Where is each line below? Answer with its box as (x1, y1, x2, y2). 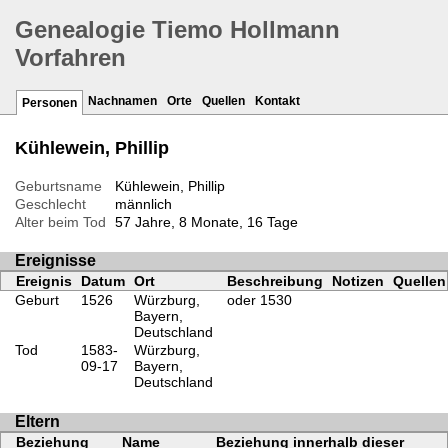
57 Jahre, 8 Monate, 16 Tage (114, 214, 298, 231)
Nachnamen (88, 94, 157, 109)
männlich (114, 196, 172, 213)
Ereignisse (15, 252, 96, 270)
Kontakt (255, 94, 300, 109)
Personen (22, 96, 77, 111)
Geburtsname (15, 178, 102, 195)
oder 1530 (226, 292, 292, 309)
